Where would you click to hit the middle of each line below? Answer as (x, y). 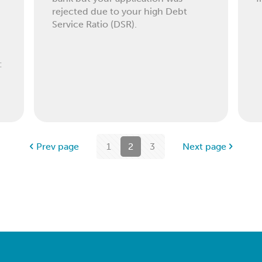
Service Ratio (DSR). (95, 25)
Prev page (57, 147)
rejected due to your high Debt (120, 12)
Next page (204, 147)
